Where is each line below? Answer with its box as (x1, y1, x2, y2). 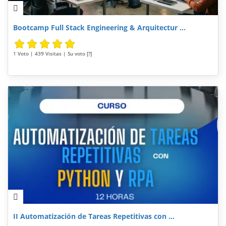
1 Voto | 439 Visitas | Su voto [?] (13, 49, 92, 57)
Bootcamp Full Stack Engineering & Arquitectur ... (13, 22, 186, 32)
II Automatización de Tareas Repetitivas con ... (13, 211, 175, 221)
